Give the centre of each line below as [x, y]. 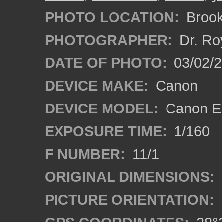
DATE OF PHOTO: [106, 63]
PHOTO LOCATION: [112, 17]
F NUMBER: [85, 154]
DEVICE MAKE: [97, 85]
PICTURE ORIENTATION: [129, 199]
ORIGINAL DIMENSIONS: [130, 177]
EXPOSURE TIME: [106, 131]
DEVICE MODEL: [102, 108]
